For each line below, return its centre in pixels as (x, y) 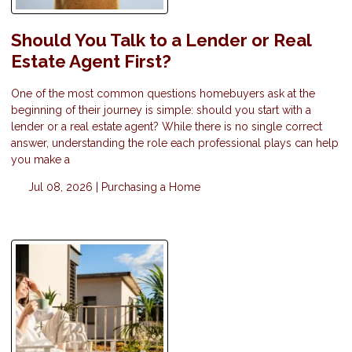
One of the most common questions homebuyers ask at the (163, 93)
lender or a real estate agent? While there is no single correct (167, 126)
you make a (40, 159)
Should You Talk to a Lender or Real (161, 40)
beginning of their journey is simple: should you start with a (161, 110)
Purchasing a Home (150, 187)
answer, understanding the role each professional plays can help (175, 143)
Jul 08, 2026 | (63, 187)
